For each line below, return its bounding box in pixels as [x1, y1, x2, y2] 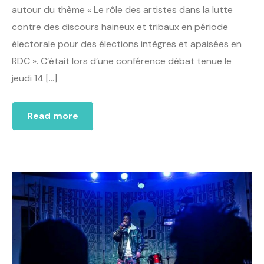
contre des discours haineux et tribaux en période [12, 20, 228, 33]
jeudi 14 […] [12, 71, 57, 84]
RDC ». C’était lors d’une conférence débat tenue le [12, 54, 232, 67]
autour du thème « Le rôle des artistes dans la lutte [12, 3, 233, 16]
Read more [27, 109, 78, 122]
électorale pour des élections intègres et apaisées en [12, 37, 242, 50]
